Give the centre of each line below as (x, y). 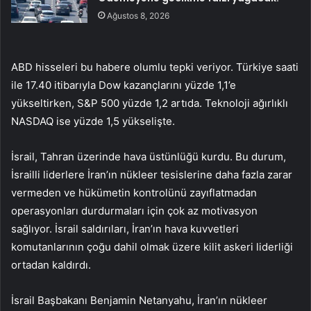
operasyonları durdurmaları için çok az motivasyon (134, 211)
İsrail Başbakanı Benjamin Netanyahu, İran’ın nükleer (139, 301)
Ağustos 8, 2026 (138, 16)
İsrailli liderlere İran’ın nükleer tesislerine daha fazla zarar (152, 175)
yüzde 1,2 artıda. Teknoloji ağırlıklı (204, 103)
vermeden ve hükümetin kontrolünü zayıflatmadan (134, 193)
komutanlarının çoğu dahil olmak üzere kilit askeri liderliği (152, 247)
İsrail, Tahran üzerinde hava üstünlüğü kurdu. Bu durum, (149, 157)
